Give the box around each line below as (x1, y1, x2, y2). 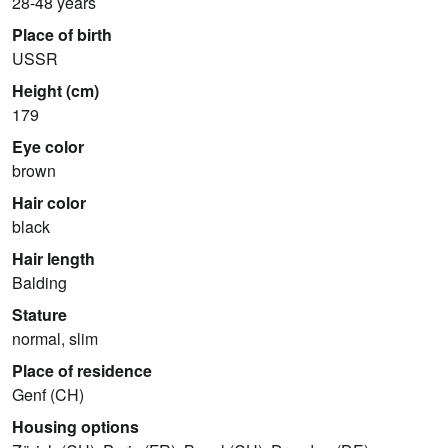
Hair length (12, 246, 95, 270)
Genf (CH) (12, 382, 84, 406)
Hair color (12, 190, 86, 214)
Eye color (12, 134, 84, 158)
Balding (12, 270, 67, 294)
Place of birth (12, 22, 112, 46)
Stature (12, 302, 67, 326)
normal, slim (12, 326, 98, 350)
